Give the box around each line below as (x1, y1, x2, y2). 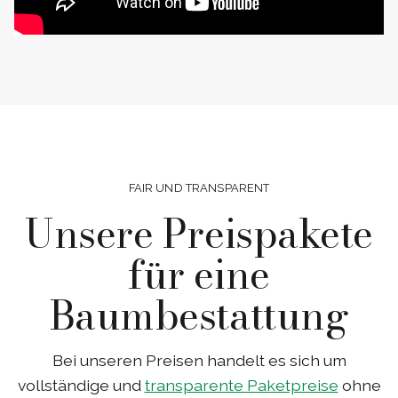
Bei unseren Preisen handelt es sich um (52, 350, 346, 370)
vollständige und (17, 375, 145, 394)
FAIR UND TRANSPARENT (128, 181, 270, 195)
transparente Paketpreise (144, 375, 338, 394)
